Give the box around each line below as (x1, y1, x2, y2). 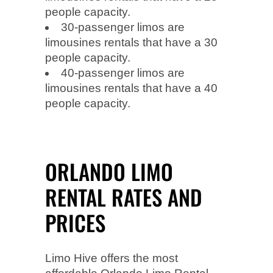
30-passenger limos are (61, 20, 185, 34)
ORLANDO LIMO (45, 155, 173, 187)
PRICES (45, 206, 105, 238)
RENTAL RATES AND (45, 180, 202, 213)
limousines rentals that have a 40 (45, 81, 218, 94)
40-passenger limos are (61, 66, 185, 79)
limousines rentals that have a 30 (45, 35, 218, 49)
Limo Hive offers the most (45, 251, 178, 264)
